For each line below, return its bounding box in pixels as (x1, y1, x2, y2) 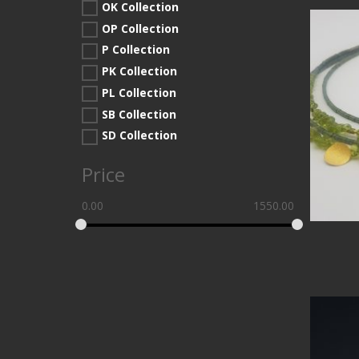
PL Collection (102, 84, 176, 100)
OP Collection (102, 20, 179, 36)
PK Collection (102, 63, 177, 79)
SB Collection (102, 106, 176, 122)
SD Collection (102, 127, 177, 143)
